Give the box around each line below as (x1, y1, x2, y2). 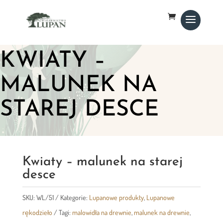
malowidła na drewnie (72, 208, 131, 217)
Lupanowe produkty (89, 193, 144, 202)
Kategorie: (60, 193, 89, 202)
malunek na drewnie (133, 208, 190, 217)
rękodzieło (22, 208, 52, 217)
